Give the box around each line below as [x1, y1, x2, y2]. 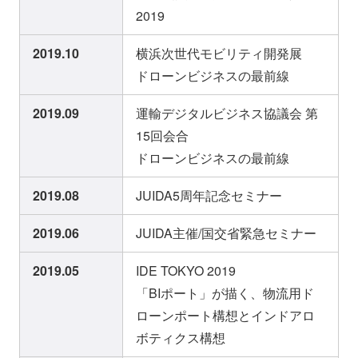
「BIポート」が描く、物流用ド [136, 284, 314, 303]
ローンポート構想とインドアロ [136, 306, 315, 325]
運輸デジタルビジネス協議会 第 [136, 104, 318, 123]
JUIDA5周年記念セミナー [136, 186, 282, 205]
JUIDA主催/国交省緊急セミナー [136, 224, 316, 243]
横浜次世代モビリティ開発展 [136, 44, 302, 63]
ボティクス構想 [136, 328, 225, 348]
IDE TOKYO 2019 [136, 261, 236, 280]
